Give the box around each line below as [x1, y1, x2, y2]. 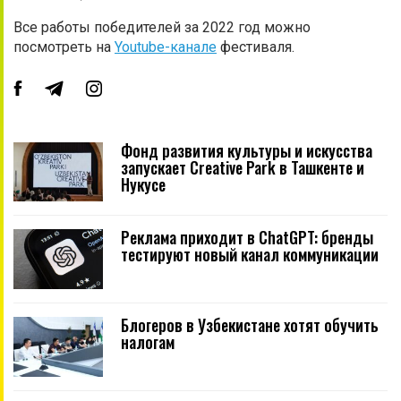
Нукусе [121, 172, 166, 196]
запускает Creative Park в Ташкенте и [121, 155, 364, 179]
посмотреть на [13, 38, 115, 55]
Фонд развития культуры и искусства [121, 138, 372, 162]
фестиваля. [217, 38, 294, 55]
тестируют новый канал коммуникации [121, 243, 379, 267]
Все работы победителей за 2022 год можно [13, 18, 311, 36]
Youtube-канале [115, 38, 217, 55]
